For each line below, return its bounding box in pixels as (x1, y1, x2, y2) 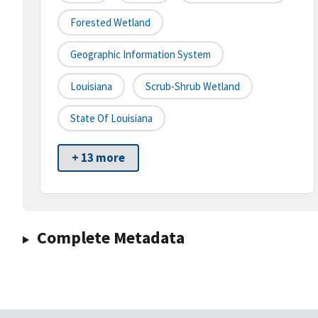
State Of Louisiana (70, 111, 153, 126)
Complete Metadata (36, 226, 185, 249)
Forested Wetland (70, 16, 150, 30)
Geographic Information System (70, 48, 211, 62)
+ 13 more (72, 150, 125, 166)
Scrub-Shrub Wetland (146, 79, 240, 94)
